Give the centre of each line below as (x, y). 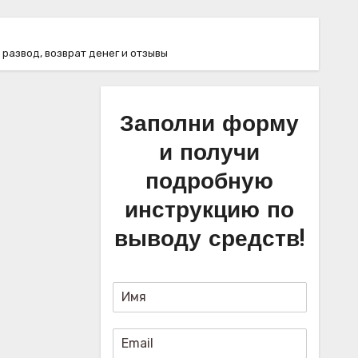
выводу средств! (210, 240)
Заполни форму (210, 125)
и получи (210, 154)
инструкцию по (210, 211)
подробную (210, 183)
